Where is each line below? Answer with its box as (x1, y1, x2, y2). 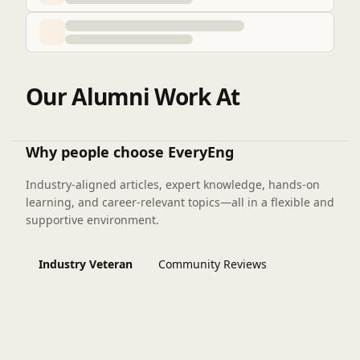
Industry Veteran (39, 256, 133, 272)
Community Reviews (158, 256, 267, 272)
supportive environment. (26, 212, 159, 228)
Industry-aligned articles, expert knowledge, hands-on (26, 177, 320, 193)
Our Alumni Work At (26, 81, 240, 112)
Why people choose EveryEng (26, 142, 234, 162)
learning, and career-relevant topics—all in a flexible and (26, 194, 334, 211)
